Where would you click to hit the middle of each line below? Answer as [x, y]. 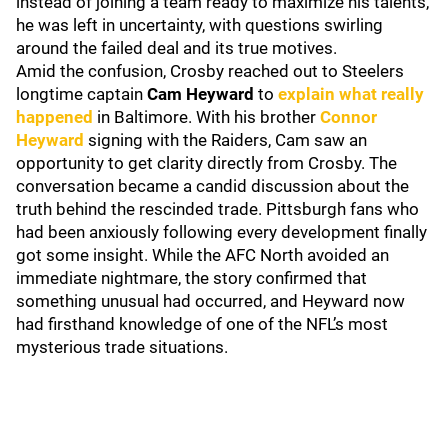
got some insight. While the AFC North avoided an [202, 255]
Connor [348, 117]
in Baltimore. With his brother [206, 117]
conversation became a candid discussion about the [212, 186]
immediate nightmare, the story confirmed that [191, 278]
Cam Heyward [200, 94]
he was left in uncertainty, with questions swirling [199, 25]
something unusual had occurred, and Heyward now [210, 301]
